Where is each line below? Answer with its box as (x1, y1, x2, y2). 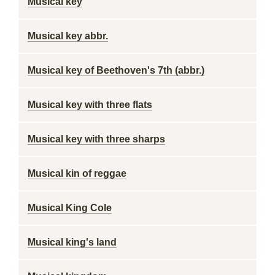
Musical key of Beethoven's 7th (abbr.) (28, 65, 204, 76)
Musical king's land (28, 237, 117, 247)
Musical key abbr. (28, 31, 108, 41)
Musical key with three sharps (28, 134, 165, 144)
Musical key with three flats (28, 99, 152, 110)
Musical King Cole (28, 203, 112, 213)
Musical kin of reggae (28, 168, 126, 179)
